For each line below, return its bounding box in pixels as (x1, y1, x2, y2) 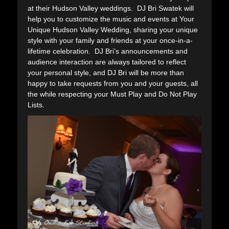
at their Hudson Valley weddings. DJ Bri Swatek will (28, 4, 194, 12)
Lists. (28, 100, 44, 109)
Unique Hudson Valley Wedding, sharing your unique (28, 25, 198, 34)
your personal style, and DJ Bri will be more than (28, 68, 184, 77)
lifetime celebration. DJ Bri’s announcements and (28, 47, 188, 55)
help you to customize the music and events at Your (28, 14, 194, 23)
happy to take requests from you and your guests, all (28, 79, 198, 87)
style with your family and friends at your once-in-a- (28, 36, 193, 44)
